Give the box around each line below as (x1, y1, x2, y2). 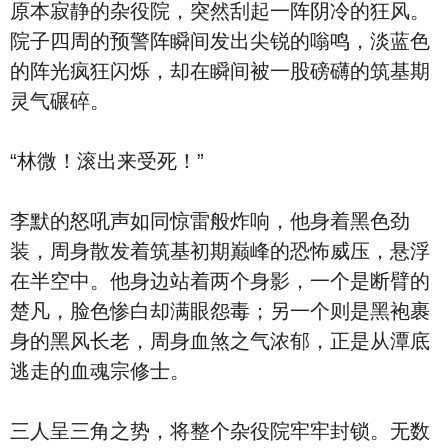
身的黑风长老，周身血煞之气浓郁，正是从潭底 (10, 330, 430, 352)
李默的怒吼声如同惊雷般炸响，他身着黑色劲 (10, 210, 410, 232)
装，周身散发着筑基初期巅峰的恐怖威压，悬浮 (10, 240, 430, 262)
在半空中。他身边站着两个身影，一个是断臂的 (10, 270, 430, 292)
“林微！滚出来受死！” (10, 150, 204, 172)
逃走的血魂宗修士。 (10, 360, 190, 382)
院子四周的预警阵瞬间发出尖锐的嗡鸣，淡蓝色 (10, 30, 430, 52)
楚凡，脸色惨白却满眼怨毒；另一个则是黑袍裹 (10, 300, 430, 322)
